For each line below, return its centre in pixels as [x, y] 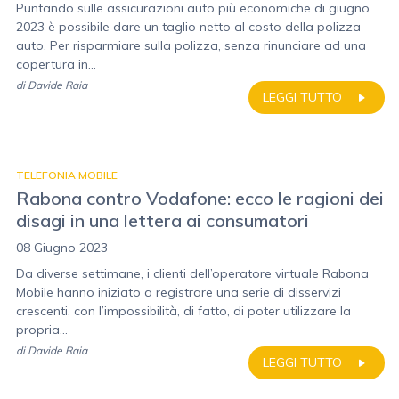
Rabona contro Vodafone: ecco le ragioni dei [200, 198]
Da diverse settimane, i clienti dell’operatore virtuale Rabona [192, 273]
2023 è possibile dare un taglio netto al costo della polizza [188, 27]
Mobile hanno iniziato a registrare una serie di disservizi [179, 292]
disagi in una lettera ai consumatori [163, 220]
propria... [42, 330]
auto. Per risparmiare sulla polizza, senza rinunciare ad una [191, 45]
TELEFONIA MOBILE [67, 175]
